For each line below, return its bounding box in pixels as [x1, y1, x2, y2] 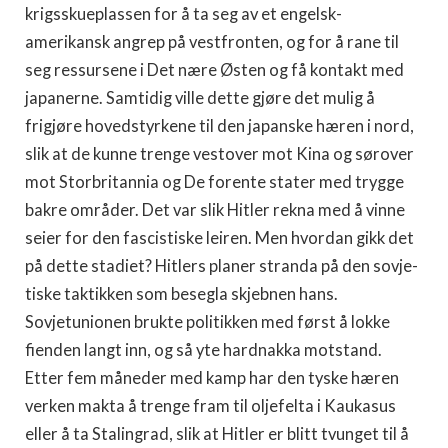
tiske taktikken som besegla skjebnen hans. [25, 284, 338, 304]
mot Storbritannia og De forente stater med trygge [25, 172, 404, 192]
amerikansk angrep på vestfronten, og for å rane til [25, 32, 399, 52]
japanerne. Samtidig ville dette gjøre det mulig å [25, 88, 375, 108]
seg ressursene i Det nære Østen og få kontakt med [25, 60, 404, 80]
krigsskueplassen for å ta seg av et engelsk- [25, 4, 342, 24]
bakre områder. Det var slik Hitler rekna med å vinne [25, 200, 405, 220]
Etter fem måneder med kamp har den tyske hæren [25, 368, 399, 388]
